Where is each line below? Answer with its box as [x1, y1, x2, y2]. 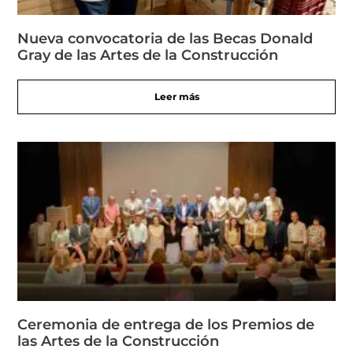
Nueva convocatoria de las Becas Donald [17, 30, 314, 48]
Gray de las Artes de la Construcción [17, 46, 279, 65]
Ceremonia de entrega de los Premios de [17, 316, 315, 334]
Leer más [154, 91, 199, 103]
